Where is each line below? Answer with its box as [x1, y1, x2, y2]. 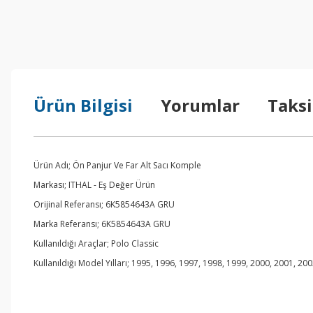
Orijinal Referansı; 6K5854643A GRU [34, 198, 175, 210]
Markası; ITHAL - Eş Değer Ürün [34, 179, 155, 191]
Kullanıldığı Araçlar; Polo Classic [34, 238, 159, 249]
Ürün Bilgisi [34, 94, 133, 117]
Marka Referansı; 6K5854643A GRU [34, 218, 170, 230]
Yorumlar [161, 94, 240, 117]
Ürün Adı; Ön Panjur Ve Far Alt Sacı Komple [34, 159, 201, 171]
